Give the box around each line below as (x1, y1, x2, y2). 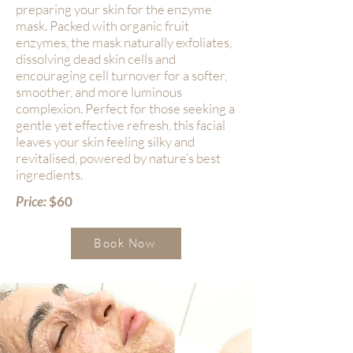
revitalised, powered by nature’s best (16, 149, 221, 166)
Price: (16, 192, 46, 210)
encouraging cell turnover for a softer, (16, 66, 227, 84)
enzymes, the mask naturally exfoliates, (16, 33, 232, 50)
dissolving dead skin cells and (16, 50, 176, 67)
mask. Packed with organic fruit (16, 17, 189, 34)
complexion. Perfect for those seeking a (16, 99, 235, 117)
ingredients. (16, 165, 83, 183)
